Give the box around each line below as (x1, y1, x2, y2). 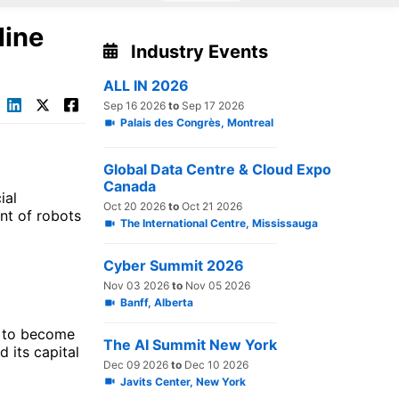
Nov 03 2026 (103, 278, 172, 292)
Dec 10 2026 (182, 357, 248, 371)
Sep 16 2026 (103, 99, 168, 113)
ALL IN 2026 (103, 77, 189, 95)
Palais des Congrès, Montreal (120, 116, 273, 130)
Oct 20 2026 (103, 199, 168, 214)
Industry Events (126, 40, 268, 62)
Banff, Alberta (120, 295, 193, 309)
